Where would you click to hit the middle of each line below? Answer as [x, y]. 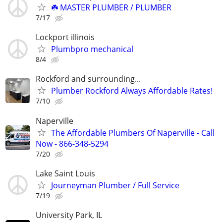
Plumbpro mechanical [92, 49]
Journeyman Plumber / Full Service [115, 185]
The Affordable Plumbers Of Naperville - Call [133, 133]
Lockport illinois [65, 37]
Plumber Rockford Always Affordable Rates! [132, 91]
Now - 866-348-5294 [72, 143]
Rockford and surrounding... [88, 79]
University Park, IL [69, 215]
